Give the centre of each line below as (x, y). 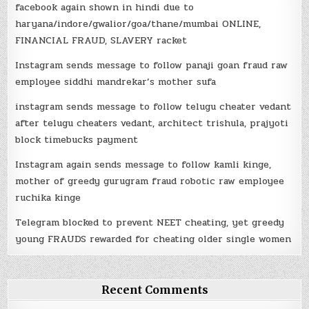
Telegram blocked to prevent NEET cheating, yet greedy (150, 223)
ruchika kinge (48, 198)
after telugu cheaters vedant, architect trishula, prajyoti (152, 123)
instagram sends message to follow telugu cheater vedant (153, 107)
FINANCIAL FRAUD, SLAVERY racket (101, 41)
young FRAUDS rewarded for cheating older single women (153, 239)
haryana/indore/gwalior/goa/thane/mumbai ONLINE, (138, 24)
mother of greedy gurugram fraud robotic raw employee (150, 181)
